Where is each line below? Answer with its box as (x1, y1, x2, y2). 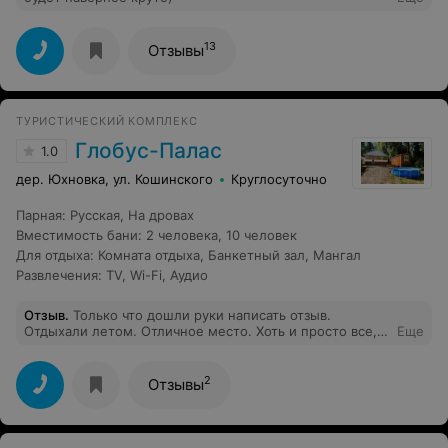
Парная (16, 206, 62, 223)
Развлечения (16, 266, 98, 283)
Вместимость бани (16, 226, 138, 243)
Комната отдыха (98, 246, 200, 263)
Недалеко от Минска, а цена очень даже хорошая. (24, 354, 353, 371)
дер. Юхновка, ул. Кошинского (16, 170, 213, 187)
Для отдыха (16, 246, 90, 263)
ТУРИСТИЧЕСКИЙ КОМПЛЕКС (16, 113, 198, 128)
